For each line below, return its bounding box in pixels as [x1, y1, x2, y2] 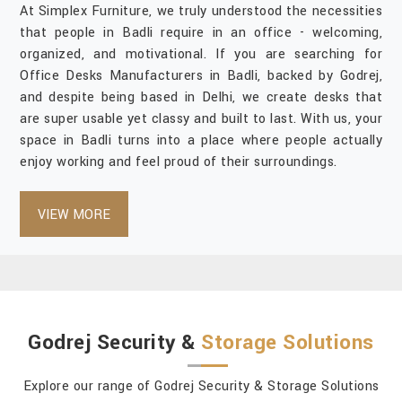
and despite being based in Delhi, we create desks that [20, 88, 382, 108]
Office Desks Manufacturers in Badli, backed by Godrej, [20, 66, 382, 86]
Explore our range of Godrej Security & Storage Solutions [22, 377, 380, 397]
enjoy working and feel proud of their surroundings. [20, 153, 337, 172]
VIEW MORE [38, 205, 110, 225]
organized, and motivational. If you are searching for [20, 45, 382, 65]
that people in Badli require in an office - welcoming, [20, 23, 382, 43]
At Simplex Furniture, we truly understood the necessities [20, 2, 382, 22]
